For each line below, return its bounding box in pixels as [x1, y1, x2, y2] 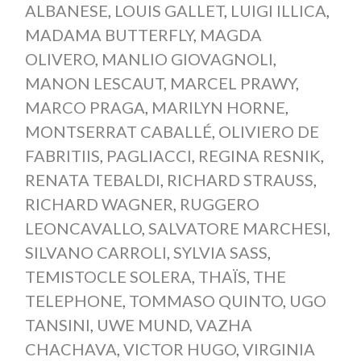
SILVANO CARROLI [24, 242, 167, 262]
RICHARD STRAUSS [166, 169, 313, 189]
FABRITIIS [24, 145, 100, 165]
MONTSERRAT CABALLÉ [24, 121, 212, 141]
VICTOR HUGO [122, 338, 236, 359]
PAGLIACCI [106, 145, 192, 165]
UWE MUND [96, 314, 189, 334]
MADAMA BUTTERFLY [24, 24, 193, 44]
